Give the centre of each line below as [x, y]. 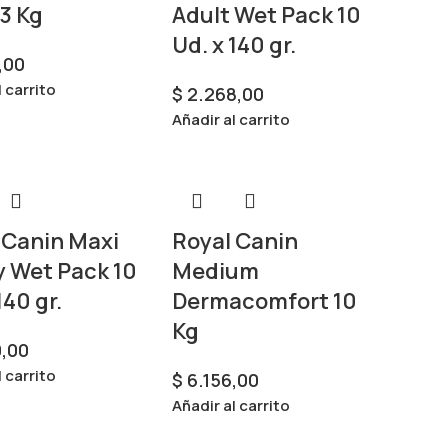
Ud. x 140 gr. [233, 45]
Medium [215, 271]
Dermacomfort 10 [264, 301]
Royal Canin [234, 241]
